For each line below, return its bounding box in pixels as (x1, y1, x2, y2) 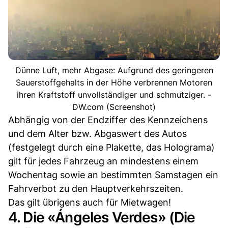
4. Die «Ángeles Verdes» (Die (8, 208, 195, 226)
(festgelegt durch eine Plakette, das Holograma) (8, 141, 215, 153)
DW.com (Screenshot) (72, 101, 156, 112)
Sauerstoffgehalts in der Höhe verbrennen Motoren (16, 77, 212, 88)
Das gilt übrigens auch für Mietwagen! (8, 196, 171, 208)
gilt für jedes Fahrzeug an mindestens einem (8, 155, 198, 166)
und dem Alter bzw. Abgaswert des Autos (8, 128, 187, 139)
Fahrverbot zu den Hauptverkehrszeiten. (8, 183, 183, 194)
